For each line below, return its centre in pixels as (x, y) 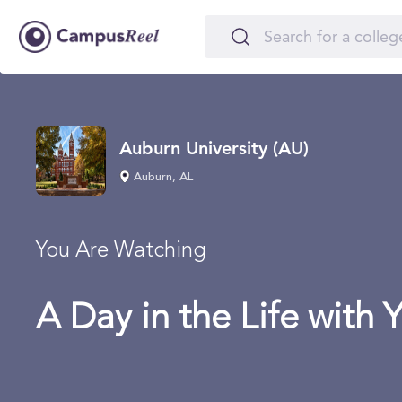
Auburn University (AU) (214, 148)
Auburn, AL (162, 177)
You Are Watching (121, 251)
